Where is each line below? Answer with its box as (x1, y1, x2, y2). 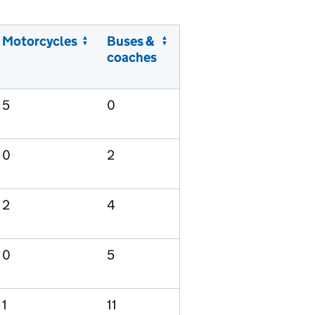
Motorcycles (2, 33, 77, 49)
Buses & (107, 33, 155, 49)
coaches (107, 49, 157, 65)
